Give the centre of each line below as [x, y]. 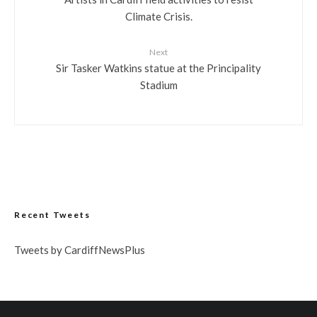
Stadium [158, 85]
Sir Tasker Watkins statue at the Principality [158, 68]
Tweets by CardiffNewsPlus [80, 250]
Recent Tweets [52, 215]
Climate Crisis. [158, 16]
